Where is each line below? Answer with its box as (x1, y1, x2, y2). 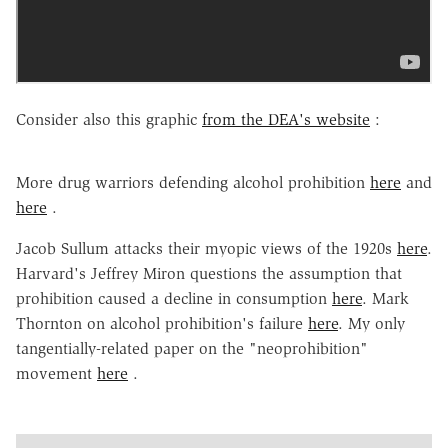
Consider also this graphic (16, 109, 202, 129)
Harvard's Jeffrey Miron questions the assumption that (16, 263, 402, 283)
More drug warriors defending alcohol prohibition (16, 172, 370, 192)
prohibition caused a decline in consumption (16, 288, 332, 308)
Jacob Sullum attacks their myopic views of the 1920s (16, 238, 397, 258)
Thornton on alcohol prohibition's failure (16, 313, 308, 333)
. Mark (362, 288, 409, 308)
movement (16, 363, 97, 383)
